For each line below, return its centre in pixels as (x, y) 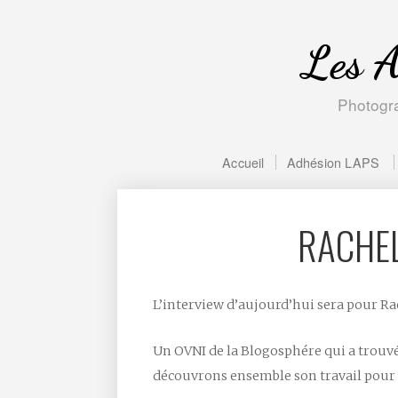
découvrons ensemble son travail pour (274, 376)
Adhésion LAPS (333, 162)
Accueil (243, 162)
